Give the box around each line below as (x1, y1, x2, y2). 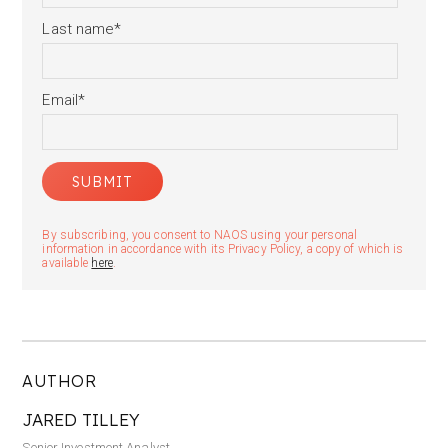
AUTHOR (22, 371, 97, 391)
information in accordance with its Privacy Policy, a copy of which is (42, 242, 404, 256)
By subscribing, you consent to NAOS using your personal (42, 228, 357, 242)
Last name (42, 20, 115, 38)
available (42, 256, 92, 270)
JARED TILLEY (22, 409, 141, 430)
